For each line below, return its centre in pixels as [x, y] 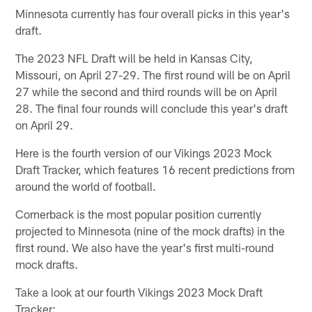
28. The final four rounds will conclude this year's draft [152, 108]
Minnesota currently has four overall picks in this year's [153, 14]
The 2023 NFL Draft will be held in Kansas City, [134, 58]
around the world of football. [86, 186]
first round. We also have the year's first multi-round [145, 248]
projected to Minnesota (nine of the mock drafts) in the [150, 231]
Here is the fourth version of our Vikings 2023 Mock [144, 153]
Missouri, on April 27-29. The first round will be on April [153, 75]
